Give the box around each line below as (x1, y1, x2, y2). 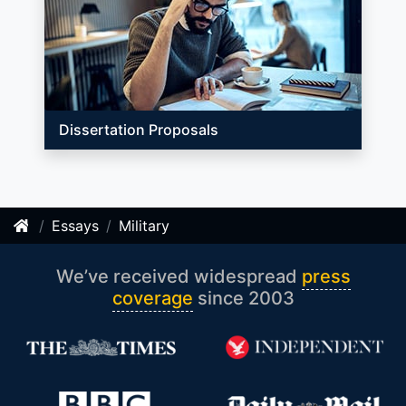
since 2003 (192, 287, 295, 309)
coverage (111, 287, 193, 309)
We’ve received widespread (55, 266, 302, 287)
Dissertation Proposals (59, 121, 218, 139)
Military (119, 217, 169, 235)
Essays (52, 217, 99, 235)
